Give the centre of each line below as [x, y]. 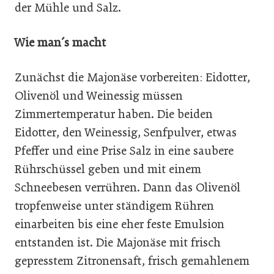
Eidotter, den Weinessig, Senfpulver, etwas [126, 132]
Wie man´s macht [60, 42]
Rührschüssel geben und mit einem [108, 169]
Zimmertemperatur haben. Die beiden [114, 114]
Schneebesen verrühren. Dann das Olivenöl [128, 187]
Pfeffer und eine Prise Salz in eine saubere [124, 150]
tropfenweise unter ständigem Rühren [114, 206]
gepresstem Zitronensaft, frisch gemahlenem [132, 261]
